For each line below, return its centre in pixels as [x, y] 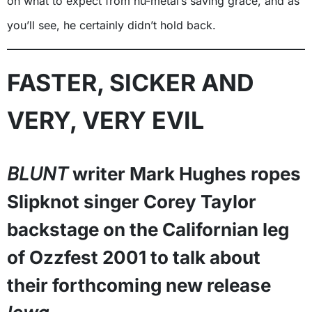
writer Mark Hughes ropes [185, 173]
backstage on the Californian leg [148, 229]
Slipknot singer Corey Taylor [132, 201]
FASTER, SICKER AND [131, 82]
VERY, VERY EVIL [106, 120]
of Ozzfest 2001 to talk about [134, 257]
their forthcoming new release [139, 285]
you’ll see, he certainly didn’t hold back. [111, 25]
